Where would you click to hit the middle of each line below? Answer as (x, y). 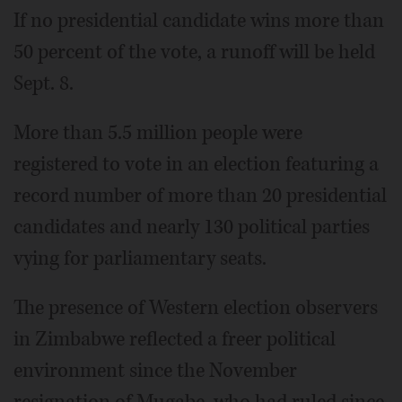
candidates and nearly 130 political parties (192, 227)
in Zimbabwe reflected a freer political (175, 339)
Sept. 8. (44, 83)
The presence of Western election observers (196, 307)
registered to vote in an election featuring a (196, 164)
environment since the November (155, 370)
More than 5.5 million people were (158, 132)
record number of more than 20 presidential (200, 195)
